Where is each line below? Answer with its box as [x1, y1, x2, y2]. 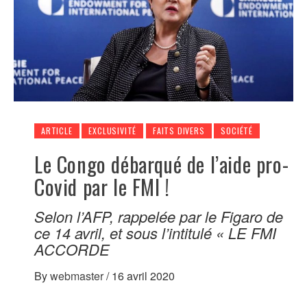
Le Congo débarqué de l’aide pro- [34, 149, 289, 180]
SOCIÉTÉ [221, 125, 254, 137]
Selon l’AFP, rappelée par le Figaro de [34, 206, 283, 228]
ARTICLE [41, 125, 73, 137]
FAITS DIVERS [153, 125, 205, 137]
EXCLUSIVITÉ [88, 125, 137, 137]
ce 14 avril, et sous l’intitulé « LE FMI [34, 222, 276, 244]
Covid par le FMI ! [34, 171, 170, 203]
